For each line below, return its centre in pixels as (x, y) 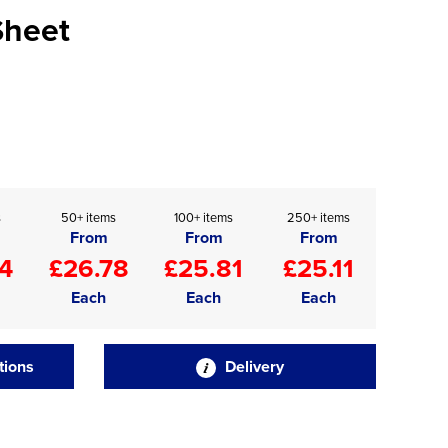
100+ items (203, 217)
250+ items (318, 217)
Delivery (252, 366)
